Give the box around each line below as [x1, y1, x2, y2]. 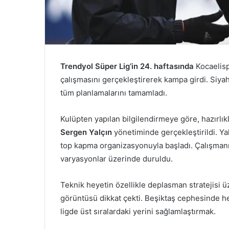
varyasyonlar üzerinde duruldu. [60, 153, 173, 164]
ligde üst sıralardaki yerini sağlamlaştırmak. [60, 206, 216, 216]
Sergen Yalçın [60, 127, 112, 137]
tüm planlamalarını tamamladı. [60, 87, 167, 98]
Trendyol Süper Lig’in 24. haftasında [60, 61, 194, 71]
